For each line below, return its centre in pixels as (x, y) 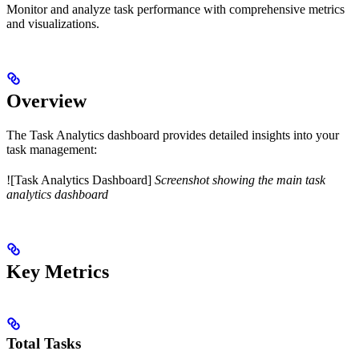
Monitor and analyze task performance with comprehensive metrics (175, 10)
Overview (46, 101)
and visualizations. (53, 24)
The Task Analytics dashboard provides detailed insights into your (173, 135)
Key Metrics (58, 271)
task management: (52, 149)
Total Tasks (44, 343)
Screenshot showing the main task (240, 179)
